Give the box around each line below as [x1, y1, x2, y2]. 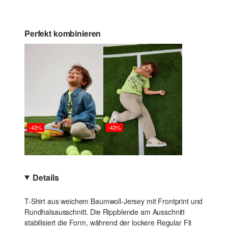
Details [33, 172, 59, 184]
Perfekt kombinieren [24, 27, 101, 39]
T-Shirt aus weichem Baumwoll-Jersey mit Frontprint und [24, 196, 203, 207]
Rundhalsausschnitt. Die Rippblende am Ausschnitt [24, 207, 185, 217]
